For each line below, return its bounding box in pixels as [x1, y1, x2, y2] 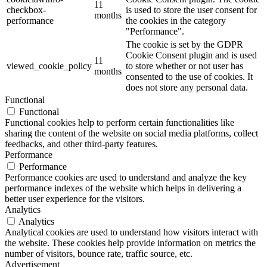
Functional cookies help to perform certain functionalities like [5, 117, 234, 128]
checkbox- [7, 4, 46, 15]
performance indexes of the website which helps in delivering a [5, 182, 241, 193]
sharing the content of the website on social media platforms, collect [5, 128, 258, 138]
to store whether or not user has [126, 60, 243, 71]
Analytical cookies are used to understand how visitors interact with [5, 226, 258, 237]
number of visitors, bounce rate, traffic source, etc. [5, 248, 193, 259]
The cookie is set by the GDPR [126, 39, 243, 49]
